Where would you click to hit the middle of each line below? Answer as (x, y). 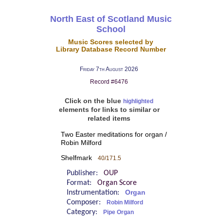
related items (109, 118)
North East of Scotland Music (111, 19)
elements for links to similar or (109, 110)
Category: (85, 212)
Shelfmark (79, 158)
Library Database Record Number (111, 49)
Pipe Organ (118, 212)
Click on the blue (94, 101)
